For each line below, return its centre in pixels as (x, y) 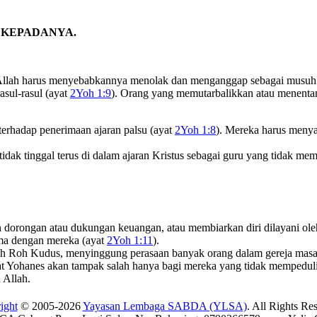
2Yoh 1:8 (195, 129)
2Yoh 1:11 (130, 240)
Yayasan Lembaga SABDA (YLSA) (165, 306)
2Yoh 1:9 (91, 93)
